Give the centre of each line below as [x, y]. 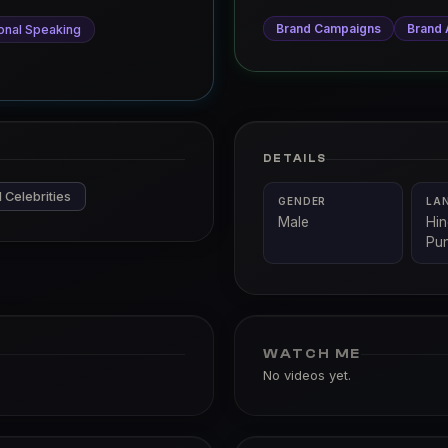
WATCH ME [312, 353]
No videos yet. [307, 375]
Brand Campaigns [328, 28]
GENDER [302, 201]
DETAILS [295, 158]
